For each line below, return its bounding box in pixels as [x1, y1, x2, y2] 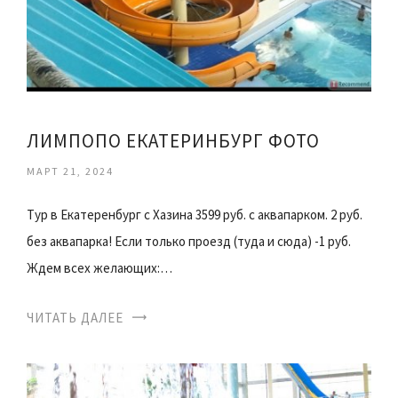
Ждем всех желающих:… [27, 259, 172, 276]
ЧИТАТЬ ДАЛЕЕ [27, 308, 123, 326]
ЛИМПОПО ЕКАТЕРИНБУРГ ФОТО [27, 128, 320, 153]
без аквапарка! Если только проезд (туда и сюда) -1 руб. [27, 232, 351, 250]
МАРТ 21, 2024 [27, 163, 114, 178]
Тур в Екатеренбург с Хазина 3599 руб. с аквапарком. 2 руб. [27, 205, 362, 223]
